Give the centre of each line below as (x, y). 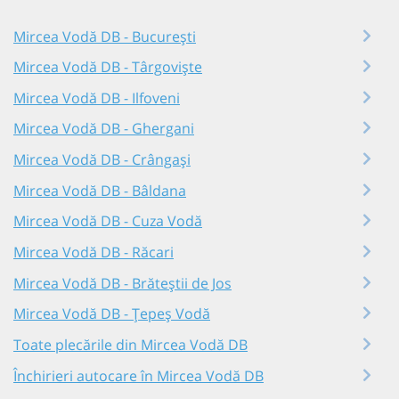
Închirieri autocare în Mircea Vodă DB (138, 375)
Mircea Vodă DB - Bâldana (100, 190)
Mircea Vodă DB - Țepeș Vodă (112, 314)
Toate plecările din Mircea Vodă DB (130, 345)
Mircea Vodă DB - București (105, 36)
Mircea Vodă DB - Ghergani (104, 129)
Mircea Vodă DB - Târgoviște (108, 67)
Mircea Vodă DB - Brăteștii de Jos (122, 283)
